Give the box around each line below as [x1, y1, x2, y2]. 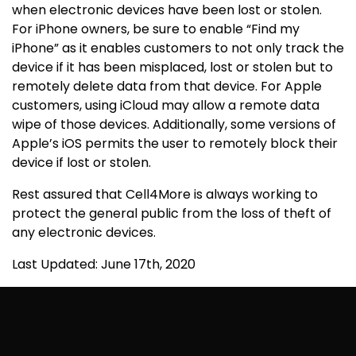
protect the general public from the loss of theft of [12, 204, 331, 222]
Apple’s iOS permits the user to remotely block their [12, 134, 338, 153]
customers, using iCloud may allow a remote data [12, 96, 319, 114]
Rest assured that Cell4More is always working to [12, 185, 318, 203]
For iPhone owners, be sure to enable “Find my [12, 20, 300, 38]
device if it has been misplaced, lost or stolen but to [12, 58, 333, 76]
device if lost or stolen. [12, 153, 151, 172]
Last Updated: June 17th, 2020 [12, 255, 195, 273]
